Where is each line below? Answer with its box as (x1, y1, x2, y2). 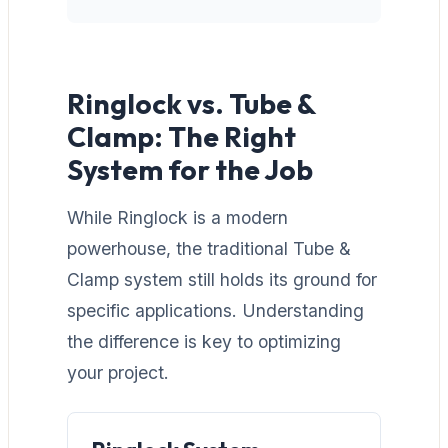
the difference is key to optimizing (67, 330, 341, 352)
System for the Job (67, 151, 313, 187)
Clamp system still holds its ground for (67, 268, 377, 290)
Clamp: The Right (67, 118, 296, 154)
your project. (67, 361, 169, 383)
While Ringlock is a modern (67, 206, 288, 228)
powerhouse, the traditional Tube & (67, 237, 351, 259)
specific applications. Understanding (67, 299, 364, 321)
